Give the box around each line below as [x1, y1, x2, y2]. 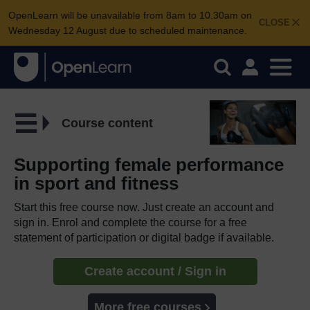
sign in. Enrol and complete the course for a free [14, 216, 247, 228]
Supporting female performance [14, 154, 284, 175]
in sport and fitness [14, 172, 179, 194]
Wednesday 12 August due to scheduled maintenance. [8, 25, 247, 36]
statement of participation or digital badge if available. [14, 231, 274, 244]
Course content [61, 116, 153, 130]
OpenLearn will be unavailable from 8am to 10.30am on [8, 10, 252, 21]
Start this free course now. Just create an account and [14, 201, 274, 213]
